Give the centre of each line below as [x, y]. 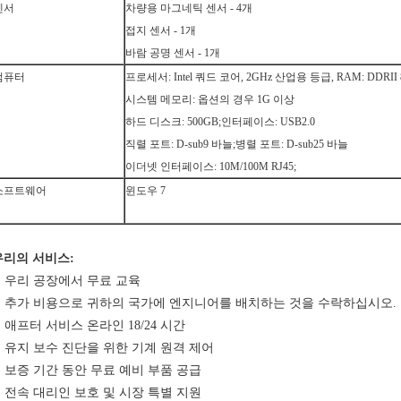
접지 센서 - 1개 [161, 30]
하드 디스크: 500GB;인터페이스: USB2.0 [220, 122]
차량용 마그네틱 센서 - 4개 [189, 8]
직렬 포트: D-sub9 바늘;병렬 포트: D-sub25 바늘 [237, 144]
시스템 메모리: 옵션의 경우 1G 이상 [210, 99]
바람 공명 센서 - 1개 [173, 53]
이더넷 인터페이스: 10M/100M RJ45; [211, 166]
